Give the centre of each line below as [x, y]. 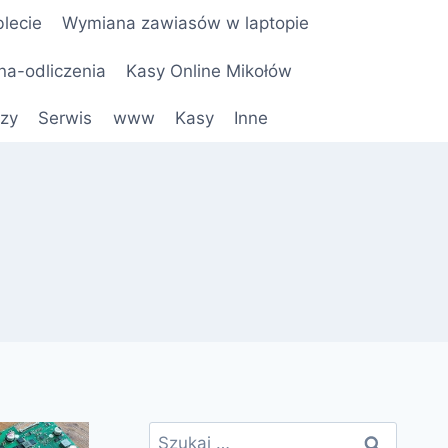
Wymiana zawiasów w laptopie [185, 23]
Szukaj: [176, 434]
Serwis [65, 117]
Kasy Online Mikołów [208, 70]
